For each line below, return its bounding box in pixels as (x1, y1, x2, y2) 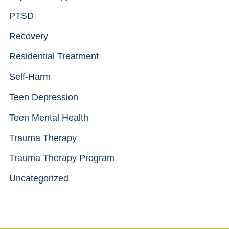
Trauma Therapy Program (9, 153, 114, 164)
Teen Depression (9, 91, 78, 102)
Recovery (9, 31, 48, 41)
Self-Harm (9, 72, 51, 82)
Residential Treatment (9, 51, 99, 62)
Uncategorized (9, 173, 68, 184)
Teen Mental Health (9, 112, 88, 123)
